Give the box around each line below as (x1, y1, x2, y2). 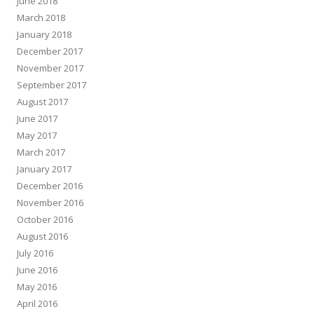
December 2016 (17, 179, 83, 192)
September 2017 (17, 78, 86, 91)
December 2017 (17, 45, 83, 57)
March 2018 (17, 11, 65, 24)
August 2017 (17, 95, 68, 108)
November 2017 (17, 62, 83, 74)
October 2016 (17, 213, 73, 226)
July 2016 (17, 247, 53, 259)
